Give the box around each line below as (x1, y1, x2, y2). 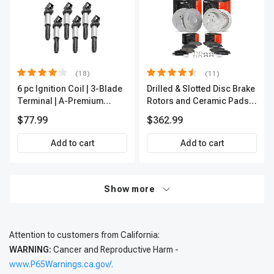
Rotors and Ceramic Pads (147, 96, 249, 106)
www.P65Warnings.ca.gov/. (9, 259, 113, 269)
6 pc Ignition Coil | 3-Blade (17, 84, 122, 94)
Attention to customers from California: (9, 230, 160, 240)
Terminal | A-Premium (17, 96, 103, 106)
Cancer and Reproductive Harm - (51, 245, 179, 254)
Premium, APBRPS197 (147, 120, 234, 130)
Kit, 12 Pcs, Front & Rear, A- (147, 108, 254, 118)
